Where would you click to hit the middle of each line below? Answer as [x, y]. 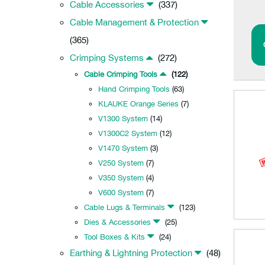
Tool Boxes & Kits [114, 237]
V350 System [121, 178]
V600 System [121, 193]
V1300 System [123, 119]
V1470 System [123, 148]
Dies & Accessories [117, 222]
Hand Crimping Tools [134, 89]
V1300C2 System [128, 133]
